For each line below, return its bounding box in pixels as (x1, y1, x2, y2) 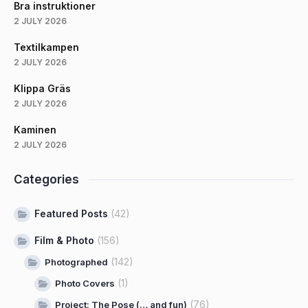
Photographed (45, 256, 108, 268)
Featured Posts (34, 208, 108, 220)
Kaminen (14, 124, 56, 136)
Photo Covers (55, 278, 115, 289)
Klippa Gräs (14, 82, 71, 95)
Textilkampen (14, 41, 79, 54)
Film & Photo (34, 234, 94, 247)
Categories (14, 173, 79, 187)
